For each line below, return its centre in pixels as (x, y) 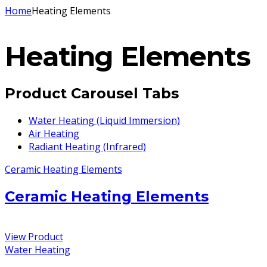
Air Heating (54, 133)
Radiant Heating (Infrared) (87, 146)
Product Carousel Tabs (92, 93)
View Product (34, 236)
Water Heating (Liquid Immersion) (104, 120)
